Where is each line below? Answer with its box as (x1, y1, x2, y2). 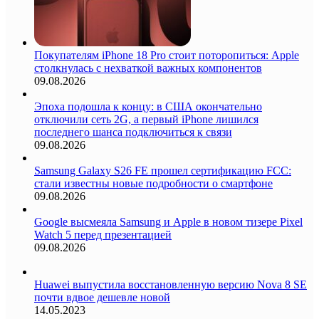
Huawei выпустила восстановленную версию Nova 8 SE (34, 278, 307, 291)
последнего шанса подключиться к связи (34, 125, 232, 138)
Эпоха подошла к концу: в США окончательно (34, 100, 262, 113)
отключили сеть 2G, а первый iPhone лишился (34, 113, 258, 125)
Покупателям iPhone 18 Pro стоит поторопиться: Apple (34, 48, 299, 61)
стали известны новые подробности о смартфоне (34, 177, 273, 189)
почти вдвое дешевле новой (34, 291, 170, 303)
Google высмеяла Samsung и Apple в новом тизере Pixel (34, 215, 303, 228)
